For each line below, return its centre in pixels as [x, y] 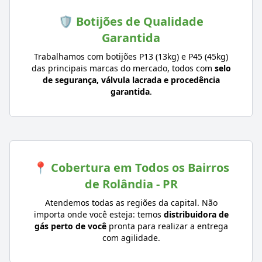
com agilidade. [131, 238]
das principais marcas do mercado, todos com [123, 68]
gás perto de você [70, 226]
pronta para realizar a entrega [167, 226]
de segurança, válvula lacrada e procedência [131, 80]
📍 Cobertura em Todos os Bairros [131, 168]
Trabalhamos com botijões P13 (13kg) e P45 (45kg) [131, 57]
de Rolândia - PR [131, 184]
